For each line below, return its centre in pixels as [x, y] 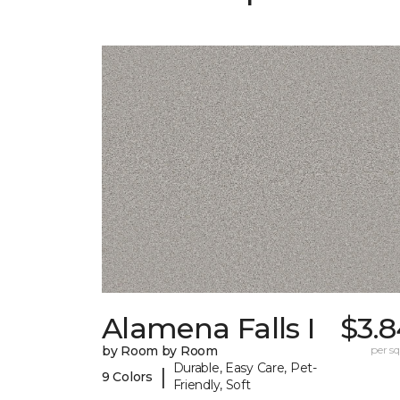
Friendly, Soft [212, 385]
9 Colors [127, 376]
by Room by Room [160, 351]
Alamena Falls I [208, 329]
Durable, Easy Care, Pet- [245, 368]
